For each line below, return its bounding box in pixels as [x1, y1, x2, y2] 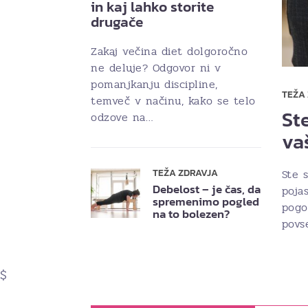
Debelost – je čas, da [153, 180, 261, 198]
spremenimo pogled [153, 192, 259, 210]
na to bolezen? [153, 205, 230, 223]
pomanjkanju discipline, [91, 75, 218, 93]
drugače [91, 10, 143, 32]
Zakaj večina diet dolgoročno [91, 42, 247, 60]
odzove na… [91, 108, 153, 126]
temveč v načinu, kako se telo [91, 91, 256, 109]
